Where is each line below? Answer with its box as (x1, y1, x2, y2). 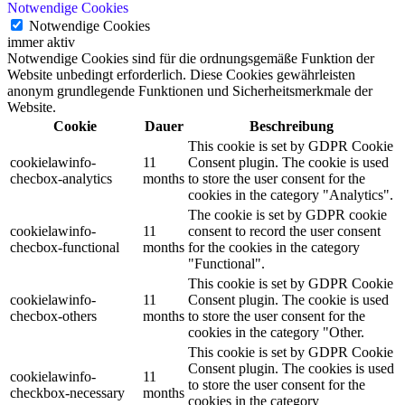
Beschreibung (250, 118, 334, 134)
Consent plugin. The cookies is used (188, 360, 394, 376)
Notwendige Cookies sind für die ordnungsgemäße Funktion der (7, 50, 374, 66)
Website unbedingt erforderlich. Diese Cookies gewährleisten (7, 66, 355, 82)
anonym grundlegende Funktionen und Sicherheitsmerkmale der (7, 82, 372, 99)
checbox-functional (10, 239, 119, 255)
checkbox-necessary (10, 384, 125, 400)
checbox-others (10, 307, 97, 324)
